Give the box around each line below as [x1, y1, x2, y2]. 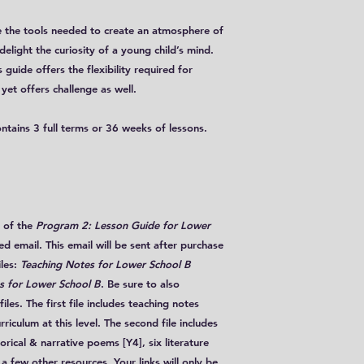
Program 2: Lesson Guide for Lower [32, 219, 210, 232]
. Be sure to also [101, 277, 180, 290]
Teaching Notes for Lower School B [20, 258, 190, 271]
